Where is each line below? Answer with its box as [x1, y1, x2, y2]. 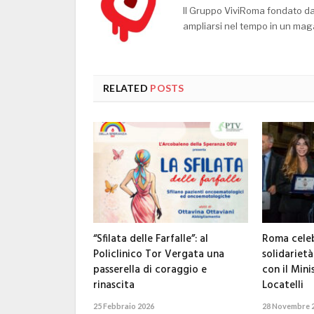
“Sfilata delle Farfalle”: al [93, 231, 208, 248]
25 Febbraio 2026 [93, 301, 154, 311]
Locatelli [261, 277, 303, 294]
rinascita [93, 277, 135, 294]
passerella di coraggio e [93, 261, 207, 279]
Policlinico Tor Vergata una [93, 246, 224, 264]
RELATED [103, 81, 148, 94]
